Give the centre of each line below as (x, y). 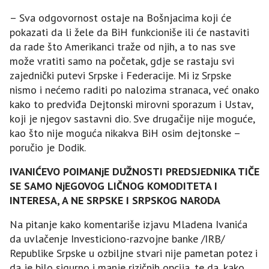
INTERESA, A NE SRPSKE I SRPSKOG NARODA (115, 200)
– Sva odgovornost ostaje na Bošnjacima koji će (120, 17)
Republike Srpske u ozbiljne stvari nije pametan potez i (134, 253)
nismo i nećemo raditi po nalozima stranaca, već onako (134, 89)
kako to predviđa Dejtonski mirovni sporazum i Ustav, (131, 104)
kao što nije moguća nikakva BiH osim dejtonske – (125, 133)
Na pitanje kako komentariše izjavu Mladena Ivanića (128, 224)
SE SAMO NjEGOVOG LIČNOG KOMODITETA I (113, 186)
